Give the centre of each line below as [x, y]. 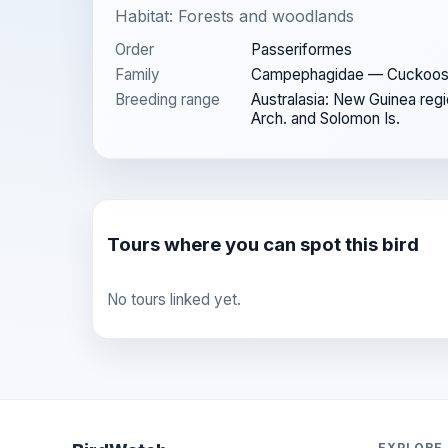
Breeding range [167, 99]
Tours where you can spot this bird [263, 244]
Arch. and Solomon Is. [325, 118]
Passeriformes [301, 49]
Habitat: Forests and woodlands [234, 16]
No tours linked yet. [174, 299]
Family [137, 74]
